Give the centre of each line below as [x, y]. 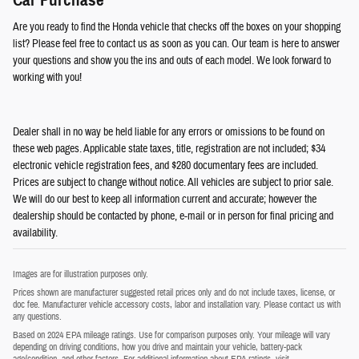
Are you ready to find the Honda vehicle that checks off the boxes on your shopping [177, 27]
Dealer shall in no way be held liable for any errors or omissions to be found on [169, 132]
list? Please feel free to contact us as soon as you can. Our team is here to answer [176, 44]
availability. [35, 233]
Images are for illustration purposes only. [81, 274]
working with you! [47, 77]
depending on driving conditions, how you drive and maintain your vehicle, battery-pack [157, 347]
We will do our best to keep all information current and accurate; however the [165, 199]
